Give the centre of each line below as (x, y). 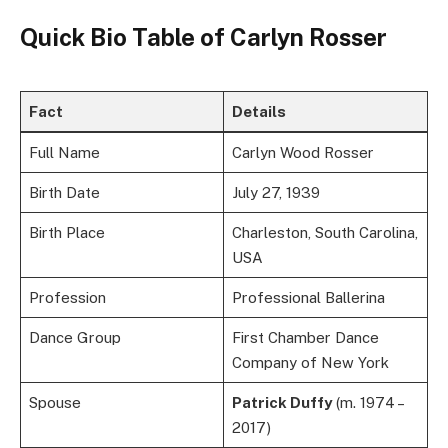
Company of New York (310, 362)
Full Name (64, 152)
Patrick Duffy (281, 402)
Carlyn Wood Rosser (302, 152)
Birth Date (64, 192)
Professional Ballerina (308, 297)
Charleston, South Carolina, (324, 232)
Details (258, 111)
